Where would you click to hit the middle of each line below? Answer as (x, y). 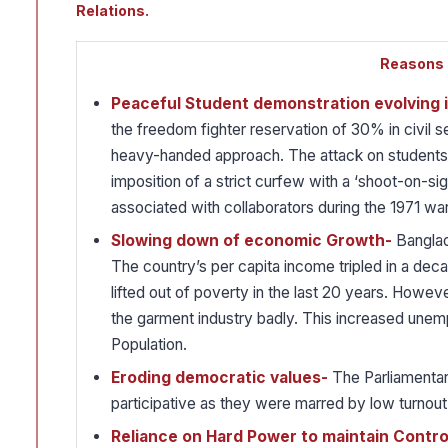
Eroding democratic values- (219, 378)
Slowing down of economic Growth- (251, 241)
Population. (149, 345)
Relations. (112, 11)
